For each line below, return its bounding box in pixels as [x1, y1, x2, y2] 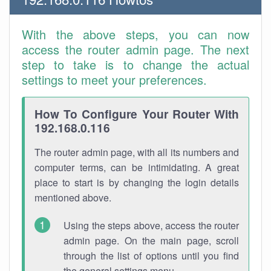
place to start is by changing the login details [34, 175, 239, 189]
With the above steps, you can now [22, 25, 249, 43]
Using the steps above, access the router [64, 218, 239, 232]
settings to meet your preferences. [22, 71, 207, 88]
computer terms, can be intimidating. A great [34, 160, 239, 174]
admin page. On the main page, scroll [64, 233, 239, 247]
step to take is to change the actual [22, 56, 249, 73]
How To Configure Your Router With [34, 105, 239, 122]
